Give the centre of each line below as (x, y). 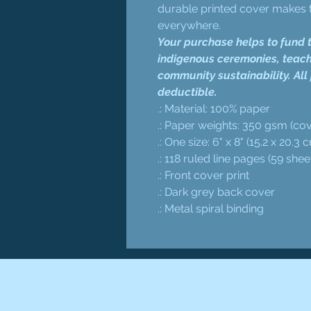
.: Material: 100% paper (214, 109)
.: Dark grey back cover (216, 192)
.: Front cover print (203, 175)
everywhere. (189, 25)
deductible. (187, 92)
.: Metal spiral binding (211, 209)
